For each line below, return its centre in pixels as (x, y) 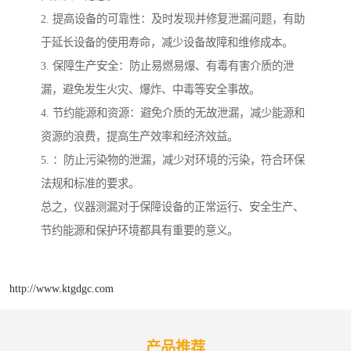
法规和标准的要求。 (90, 183)
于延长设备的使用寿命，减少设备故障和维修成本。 (167, 42)
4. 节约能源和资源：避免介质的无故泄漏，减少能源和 (173, 112)
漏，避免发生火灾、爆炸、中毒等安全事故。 (150, 89)
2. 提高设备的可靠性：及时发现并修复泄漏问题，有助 (173, 18)
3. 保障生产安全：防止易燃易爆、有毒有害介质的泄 (167, 65)
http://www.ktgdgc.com (62, 288)
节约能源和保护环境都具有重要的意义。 (139, 230)
